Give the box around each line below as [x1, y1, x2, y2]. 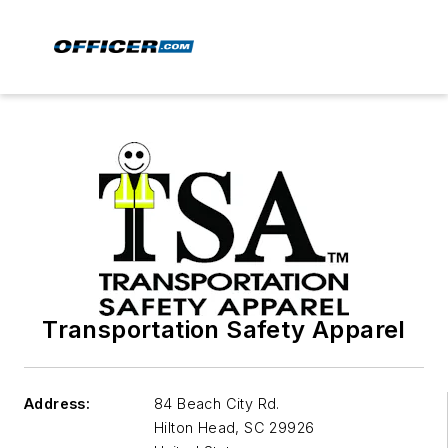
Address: [24, 395, 91, 412]
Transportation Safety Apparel [42, 315, 406, 344]
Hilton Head [154, 419, 236, 436]
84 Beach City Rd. [154, 395, 280, 412]
